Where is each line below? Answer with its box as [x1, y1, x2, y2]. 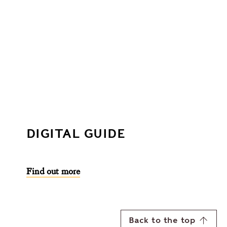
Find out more [26, 165, 81, 176]
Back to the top [128, 215, 195, 225]
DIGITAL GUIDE [26, 126, 126, 141]
